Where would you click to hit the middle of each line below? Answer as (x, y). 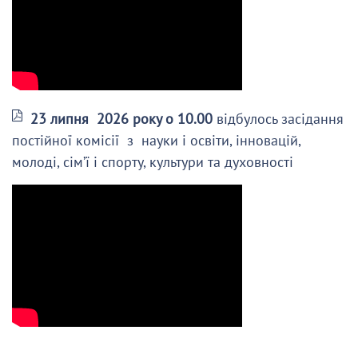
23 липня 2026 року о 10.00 (121, 119)
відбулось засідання (280, 119)
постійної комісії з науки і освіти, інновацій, (156, 140)
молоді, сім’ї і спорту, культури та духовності (153, 162)
